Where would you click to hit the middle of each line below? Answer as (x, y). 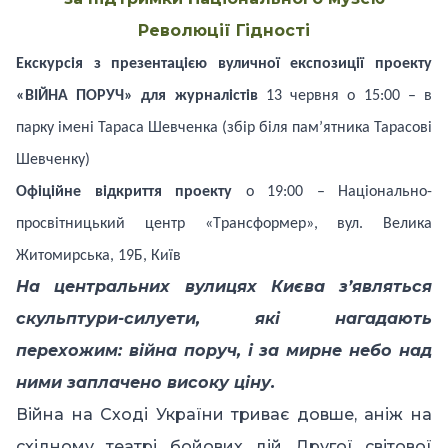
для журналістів (199, 96)
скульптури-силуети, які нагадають (224, 319)
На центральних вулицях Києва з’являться (224, 287)
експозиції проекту (361, 64)
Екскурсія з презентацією (117, 64)
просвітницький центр (110, 224)
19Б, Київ (149, 256)
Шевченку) (53, 160)
